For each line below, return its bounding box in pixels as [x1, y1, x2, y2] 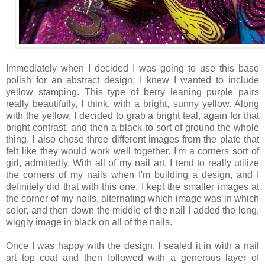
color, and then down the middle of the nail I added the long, [6, 205, 259, 215]
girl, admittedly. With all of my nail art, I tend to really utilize [6, 157, 259, 168]
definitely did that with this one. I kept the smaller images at [6, 181, 259, 192]
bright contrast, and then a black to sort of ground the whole [6, 122, 259, 132]
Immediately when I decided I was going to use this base [6, 63, 259, 73]
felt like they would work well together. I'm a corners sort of [6, 146, 259, 156]
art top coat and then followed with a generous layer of [6, 252, 259, 263]
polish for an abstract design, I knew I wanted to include [6, 75, 259, 85]
